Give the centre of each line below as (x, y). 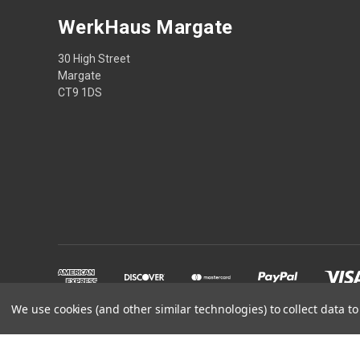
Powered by (84, 333)
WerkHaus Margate (145, 27)
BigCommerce (143, 333)
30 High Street (94, 58)
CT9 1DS (80, 92)
